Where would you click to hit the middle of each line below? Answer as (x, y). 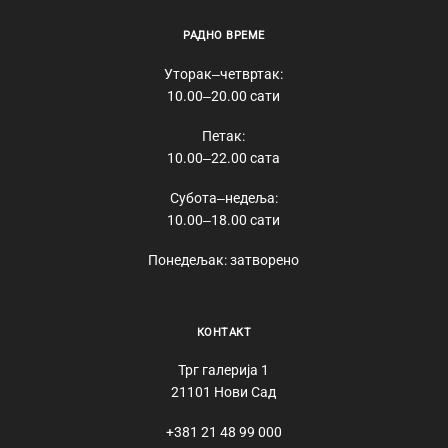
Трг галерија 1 (224, 369)
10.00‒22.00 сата (224, 157)
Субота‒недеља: (223, 197)
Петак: (224, 135)
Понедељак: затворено (224, 260)
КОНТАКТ (224, 332)
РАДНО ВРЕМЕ (224, 36)
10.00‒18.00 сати (224, 219)
